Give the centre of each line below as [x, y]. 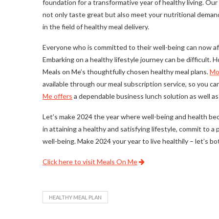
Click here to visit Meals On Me [90, 162]
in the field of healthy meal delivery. [96, 27]
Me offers [57, 96]
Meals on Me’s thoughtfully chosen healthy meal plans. [126, 72]
